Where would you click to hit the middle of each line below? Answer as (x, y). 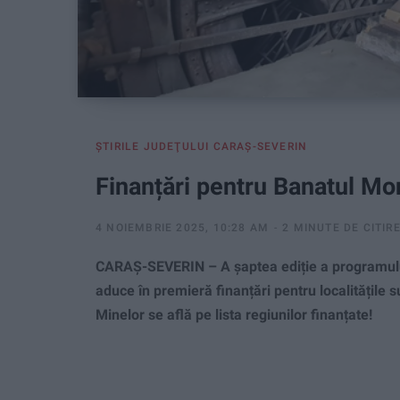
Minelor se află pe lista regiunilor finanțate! (234, 315)
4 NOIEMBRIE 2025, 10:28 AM (183, 228)
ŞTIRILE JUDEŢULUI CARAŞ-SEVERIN (202, 147)
